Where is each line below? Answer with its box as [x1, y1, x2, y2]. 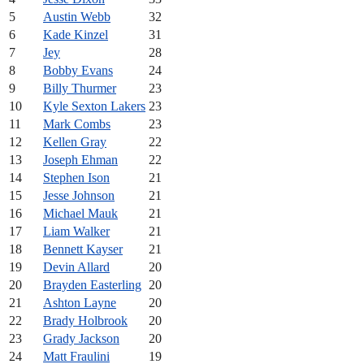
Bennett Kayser [43, 242, 123, 257]
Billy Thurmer [43, 81, 116, 96]
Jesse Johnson [43, 188, 115, 203]
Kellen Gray [43, 135, 106, 149]
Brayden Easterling [43, 278, 141, 292]
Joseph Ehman [43, 153, 118, 167]
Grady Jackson [43, 331, 119, 346]
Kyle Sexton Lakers [43, 99, 145, 114]
